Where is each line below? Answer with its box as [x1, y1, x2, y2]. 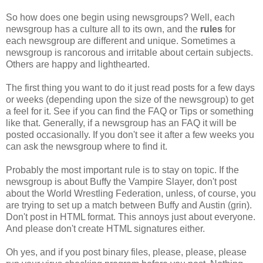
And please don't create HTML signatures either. [6, 223, 205, 234]
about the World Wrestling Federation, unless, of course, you [6, 188, 256, 198]
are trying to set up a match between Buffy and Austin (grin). [6, 200, 252, 210]
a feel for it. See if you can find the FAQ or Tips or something [6, 106, 254, 116]
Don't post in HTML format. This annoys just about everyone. [6, 211, 255, 222]
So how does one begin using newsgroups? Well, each [6, 12, 235, 22]
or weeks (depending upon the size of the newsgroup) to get [6, 94, 254, 104]
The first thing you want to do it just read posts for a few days [6, 82, 255, 93]
